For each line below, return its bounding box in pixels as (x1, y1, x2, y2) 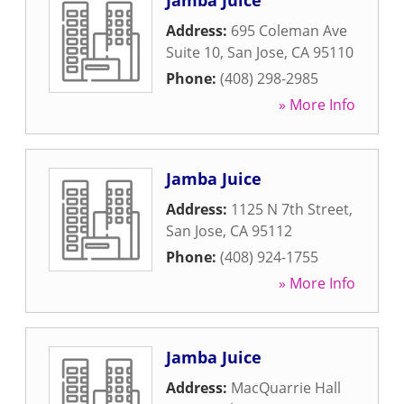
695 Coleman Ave (231, 21, 347, 41)
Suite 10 (166, 42, 220, 62)
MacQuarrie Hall (231, 378, 341, 398)
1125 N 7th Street (231, 199, 349, 219)
